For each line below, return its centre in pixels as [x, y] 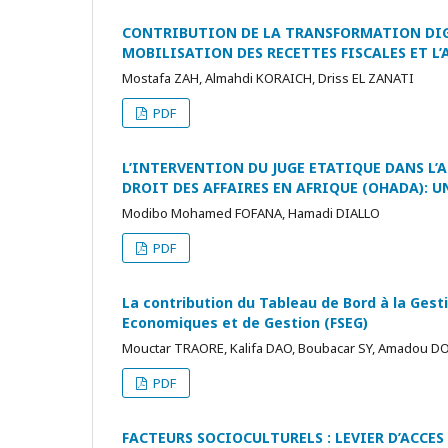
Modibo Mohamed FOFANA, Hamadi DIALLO [251, 213]
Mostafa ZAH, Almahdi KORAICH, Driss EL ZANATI [268, 78]
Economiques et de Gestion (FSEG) [245, 322]
